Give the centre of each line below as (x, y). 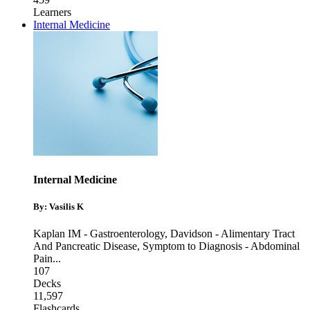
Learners (52, 12)
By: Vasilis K (58, 206)
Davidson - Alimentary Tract (232, 234)
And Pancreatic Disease (85, 246)
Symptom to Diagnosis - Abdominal (221, 246)
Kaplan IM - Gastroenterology (99, 234)
